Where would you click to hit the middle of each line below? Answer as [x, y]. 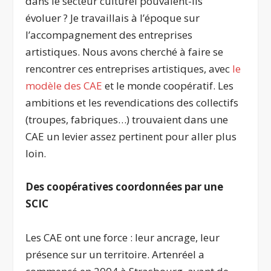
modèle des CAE [64, 86]
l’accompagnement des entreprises [109, 35]
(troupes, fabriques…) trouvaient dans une [127, 120]
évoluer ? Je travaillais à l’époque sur [113, 18]
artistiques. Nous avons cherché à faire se [125, 52]
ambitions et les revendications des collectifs [132, 103]
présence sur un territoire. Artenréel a [115, 254]
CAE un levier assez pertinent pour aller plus [131, 137]
